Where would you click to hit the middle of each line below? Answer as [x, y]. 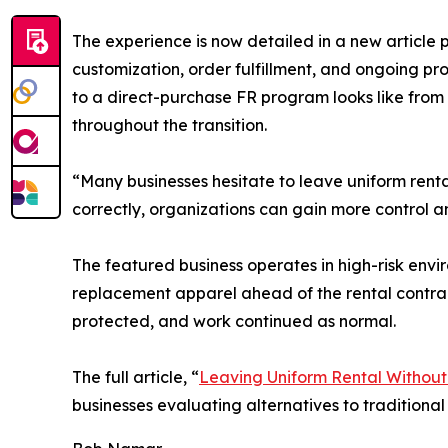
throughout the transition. [169, 124]
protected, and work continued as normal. [234, 320]
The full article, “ [135, 376]
